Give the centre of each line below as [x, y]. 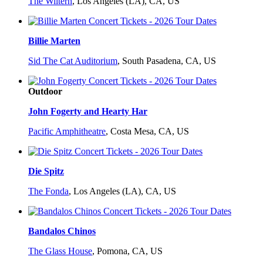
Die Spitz [46, 171]
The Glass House [60, 251]
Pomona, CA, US [130, 251]
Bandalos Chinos [62, 231]
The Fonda [48, 191]
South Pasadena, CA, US [169, 61]
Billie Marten [54, 41]
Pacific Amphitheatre [67, 131]
